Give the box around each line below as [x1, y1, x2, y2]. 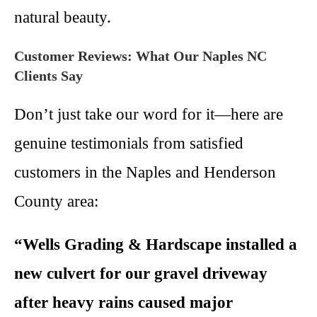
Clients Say [14, 68, 83, 83]
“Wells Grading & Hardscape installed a [14, 236, 297, 253]
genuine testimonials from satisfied [14, 134, 243, 152]
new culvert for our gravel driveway [14, 265, 267, 282]
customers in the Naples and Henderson [14, 163, 276, 181]
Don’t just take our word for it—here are [14, 105, 283, 123]
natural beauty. [14, 8, 111, 26]
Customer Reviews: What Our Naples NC [14, 48, 267, 64]
